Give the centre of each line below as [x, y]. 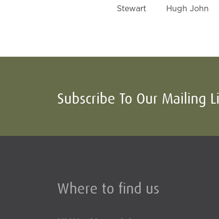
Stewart [131, 9]
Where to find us [108, 189]
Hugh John [187, 9]
